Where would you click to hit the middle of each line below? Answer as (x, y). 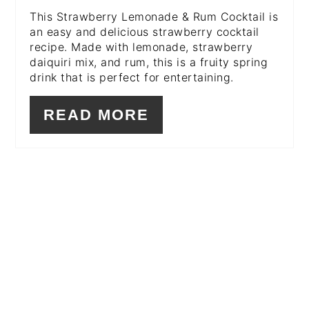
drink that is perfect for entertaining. (132, 78)
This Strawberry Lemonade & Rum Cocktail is (154, 17)
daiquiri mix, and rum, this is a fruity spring (149, 62)
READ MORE (97, 115)
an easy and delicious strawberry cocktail (144, 32)
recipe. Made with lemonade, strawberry (141, 47)
